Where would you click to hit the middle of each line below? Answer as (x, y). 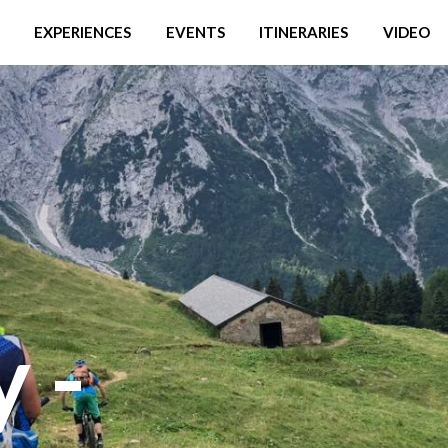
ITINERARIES (304, 32)
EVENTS (195, 32)
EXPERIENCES (82, 32)
